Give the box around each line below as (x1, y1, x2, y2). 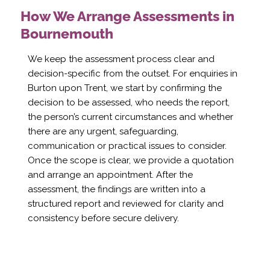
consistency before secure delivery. (27, 213, 179, 224)
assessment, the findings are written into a (27, 184, 206, 195)
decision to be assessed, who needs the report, (27, 97, 230, 108)
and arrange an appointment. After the (27, 169, 193, 181)
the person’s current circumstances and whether (27, 111, 233, 123)
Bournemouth (20, 25, 114, 42)
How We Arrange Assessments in (20, 8, 235, 25)
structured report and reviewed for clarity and (27, 198, 224, 210)
